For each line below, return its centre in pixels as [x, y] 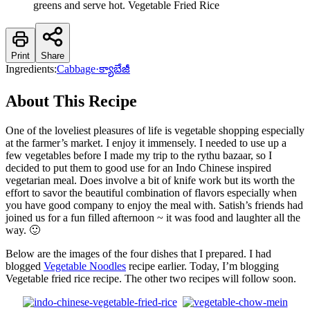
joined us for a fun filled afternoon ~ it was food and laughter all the [153, 218]
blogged [25, 266]
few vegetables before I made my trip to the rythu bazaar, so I [139, 156]
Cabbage [76, 69]
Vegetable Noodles [85, 266]
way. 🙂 [23, 230]
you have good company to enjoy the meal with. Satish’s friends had [154, 206]
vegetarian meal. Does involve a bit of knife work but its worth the [150, 181]
